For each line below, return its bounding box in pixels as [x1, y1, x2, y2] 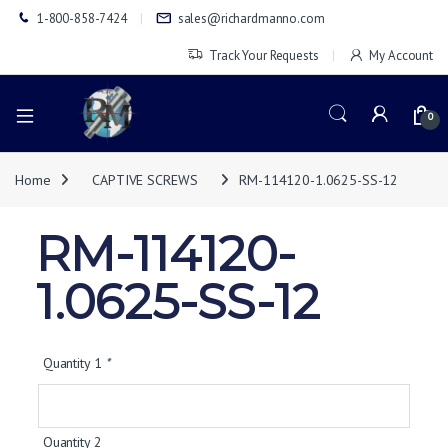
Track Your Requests [209, 46, 319, 64]
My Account [369, 46, 433, 64]
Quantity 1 [42, 353, 106, 372]
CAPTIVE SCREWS [92, 170, 198, 189]
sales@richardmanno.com [177, 9, 325, 27]
